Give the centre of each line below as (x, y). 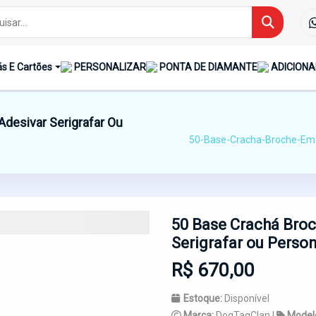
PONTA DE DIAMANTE (208, 67)
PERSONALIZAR (110, 67)
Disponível (247, 298)
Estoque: (204, 298)
